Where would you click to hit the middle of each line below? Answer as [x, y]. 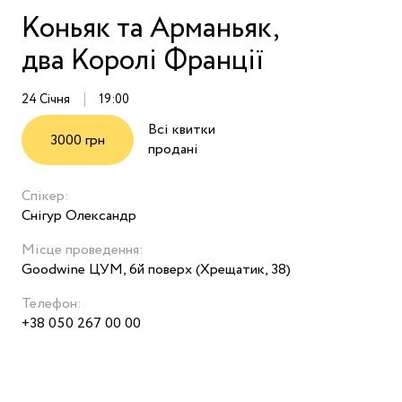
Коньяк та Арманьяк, [150, 29]
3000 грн [78, 141]
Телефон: [52, 304]
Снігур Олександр [79, 216]
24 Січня [46, 100]
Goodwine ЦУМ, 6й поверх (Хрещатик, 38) [156, 270]
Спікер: [45, 197]
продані [173, 150]
